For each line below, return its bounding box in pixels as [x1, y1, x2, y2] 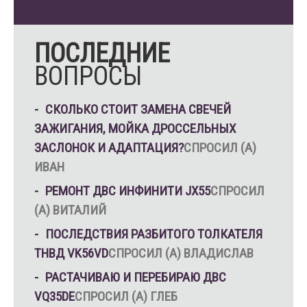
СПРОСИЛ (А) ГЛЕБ [75, 288, 177, 304]
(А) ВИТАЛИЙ [34, 202, 106, 218]
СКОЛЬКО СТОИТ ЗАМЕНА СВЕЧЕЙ [45, 101, 231, 117]
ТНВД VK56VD [34, 245, 108, 261]
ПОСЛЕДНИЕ [34, 38, 170, 69]
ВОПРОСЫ [34, 61, 143, 91]
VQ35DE [34, 288, 75, 304]
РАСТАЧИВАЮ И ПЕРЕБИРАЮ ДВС [45, 269, 226, 285]
